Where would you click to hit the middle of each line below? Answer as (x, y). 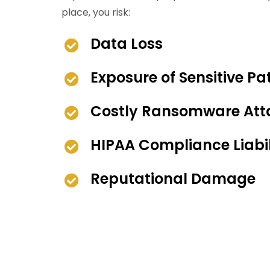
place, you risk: (96, 13)
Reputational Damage (173, 179)
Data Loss (127, 44)
